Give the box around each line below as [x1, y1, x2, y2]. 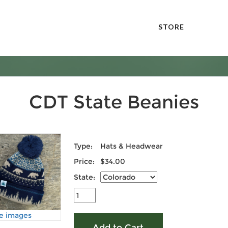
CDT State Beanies [29, 91, 199, 113]
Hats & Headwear [100, 141, 163, 151]
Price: [73, 157, 95, 166]
